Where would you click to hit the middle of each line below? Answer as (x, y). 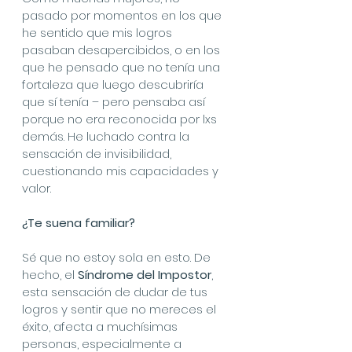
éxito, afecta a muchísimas (101, 326)
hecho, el (50, 275)
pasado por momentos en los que (123, 15)
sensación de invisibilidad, (98, 154)
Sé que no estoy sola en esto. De (118, 257)
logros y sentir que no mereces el (121, 309)
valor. (37, 188)
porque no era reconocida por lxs (121, 119)
